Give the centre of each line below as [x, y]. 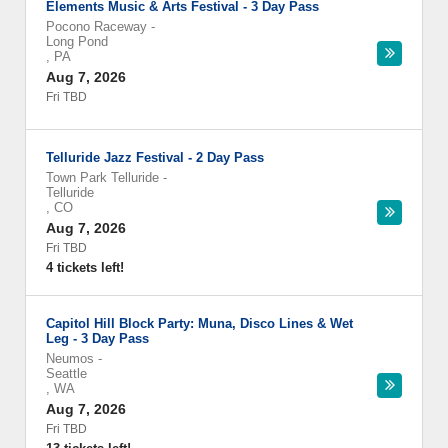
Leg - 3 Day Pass [97, 338]
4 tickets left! [85, 267]
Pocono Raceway [96, 26]
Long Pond [77, 41]
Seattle [66, 373]
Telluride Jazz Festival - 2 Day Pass [155, 157]
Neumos [70, 358]
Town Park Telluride [102, 177]
